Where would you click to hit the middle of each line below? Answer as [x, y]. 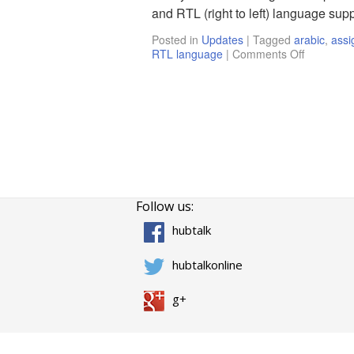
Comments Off [268, 54]
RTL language [187, 54]
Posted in [175, 40]
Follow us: [165, 206]
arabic [309, 40]
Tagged [272, 40]
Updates [222, 40]
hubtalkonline [207, 264]
